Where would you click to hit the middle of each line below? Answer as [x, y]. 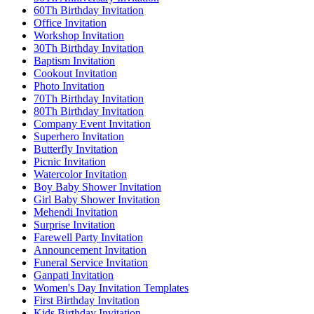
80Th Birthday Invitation [89, 111]
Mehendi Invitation [76, 212]
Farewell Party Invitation [88, 238]
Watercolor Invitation [80, 175]
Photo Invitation [69, 86]
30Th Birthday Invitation [89, 48]
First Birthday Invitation [87, 301]
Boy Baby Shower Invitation [97, 187]
